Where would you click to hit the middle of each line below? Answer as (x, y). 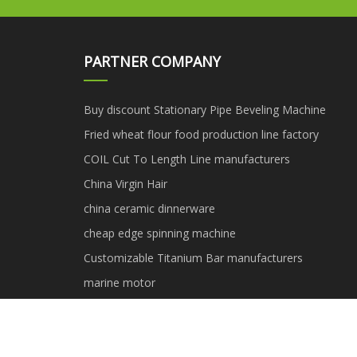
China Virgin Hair (125, 183)
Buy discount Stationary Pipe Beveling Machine (204, 109)
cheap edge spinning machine (159, 233)
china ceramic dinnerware (149, 208)
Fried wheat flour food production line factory (201, 134)
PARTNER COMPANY (152, 61)
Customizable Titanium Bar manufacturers (193, 257)
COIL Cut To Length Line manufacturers (186, 159)
